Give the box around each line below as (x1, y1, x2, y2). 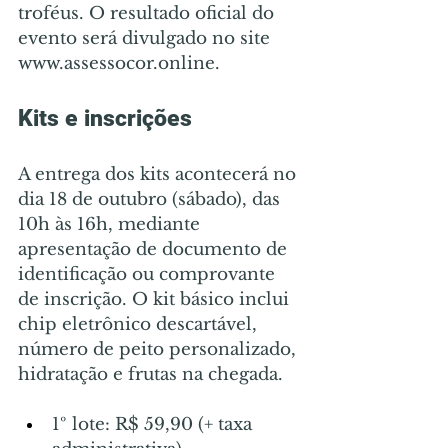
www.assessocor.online (18, 52, 215, 74)
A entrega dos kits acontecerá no (18, 163, 301, 185)
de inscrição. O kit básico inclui (18, 288, 294, 310)
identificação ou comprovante (18, 263, 280, 285)
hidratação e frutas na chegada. (18, 363, 283, 385)
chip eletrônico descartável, (18, 313, 262, 335)
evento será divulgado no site (18, 27, 275, 49)
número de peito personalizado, (18, 338, 301, 360)
